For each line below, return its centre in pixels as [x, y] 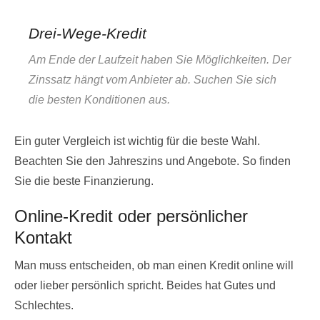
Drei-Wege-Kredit [87, 33]
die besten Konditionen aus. [99, 99]
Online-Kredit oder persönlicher [131, 216]
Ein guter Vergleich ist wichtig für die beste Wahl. [137, 141]
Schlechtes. [44, 305]
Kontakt [43, 237]
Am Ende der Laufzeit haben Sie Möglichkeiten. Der [160, 59]
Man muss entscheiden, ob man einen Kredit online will [154, 265]
